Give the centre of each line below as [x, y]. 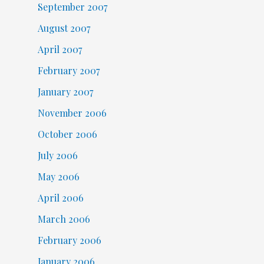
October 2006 [67, 134]
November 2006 [72, 113]
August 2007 [64, 28]
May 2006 [58, 177]
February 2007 [68, 71]
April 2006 [60, 198]
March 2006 [64, 219]
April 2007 [60, 49]
